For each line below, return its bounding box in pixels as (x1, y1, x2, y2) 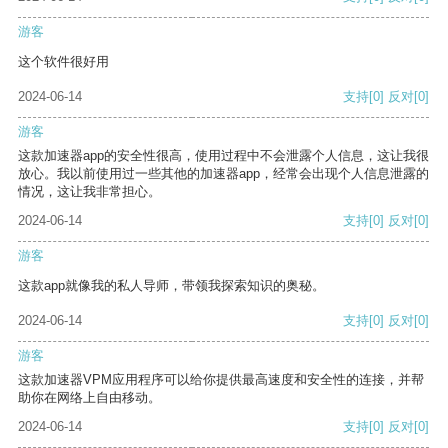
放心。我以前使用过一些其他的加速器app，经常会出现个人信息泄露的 (18, 166, 429, 182)
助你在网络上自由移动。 (18, 390, 161, 406)
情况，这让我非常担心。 (18, 184, 161, 200)
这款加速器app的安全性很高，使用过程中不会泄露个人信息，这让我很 (18, 148, 429, 164)
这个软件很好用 (18, 54, 109, 70)
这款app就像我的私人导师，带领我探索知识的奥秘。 (18, 278, 325, 294)
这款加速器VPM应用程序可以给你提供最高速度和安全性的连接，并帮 (18, 372, 424, 388)
